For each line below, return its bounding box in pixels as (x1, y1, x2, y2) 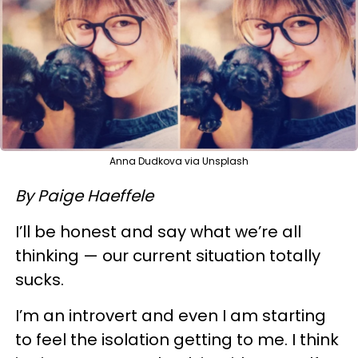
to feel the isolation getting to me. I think (15, 328, 339, 351)
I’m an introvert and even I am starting (15, 304, 326, 327)
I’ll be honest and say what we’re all (15, 221, 301, 243)
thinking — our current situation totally (15, 245, 320, 267)
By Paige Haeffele (15, 185, 153, 207)
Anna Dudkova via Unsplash (109, 154, 249, 168)
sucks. (15, 268, 64, 291)
